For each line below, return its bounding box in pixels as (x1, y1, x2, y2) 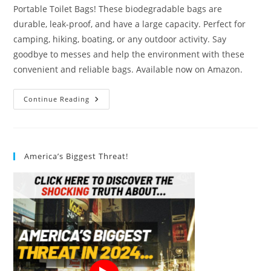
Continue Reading (24, 94, 90, 104)
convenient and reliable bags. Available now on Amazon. (13, 64, 243, 76)
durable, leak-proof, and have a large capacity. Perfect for (13, 18, 246, 30)
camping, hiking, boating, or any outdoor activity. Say (13, 33, 227, 45)
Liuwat (89, 93, 120, 105)
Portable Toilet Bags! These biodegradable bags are (13, 3, 223, 15)
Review (89, 127, 122, 139)
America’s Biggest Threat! (24, 151, 129, 162)
